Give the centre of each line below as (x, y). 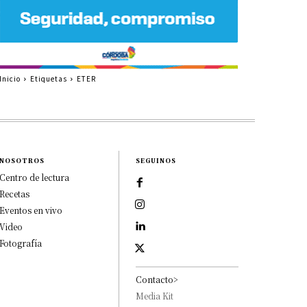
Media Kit (155, 295)
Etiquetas (48, 78)
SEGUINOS (156, 160)
